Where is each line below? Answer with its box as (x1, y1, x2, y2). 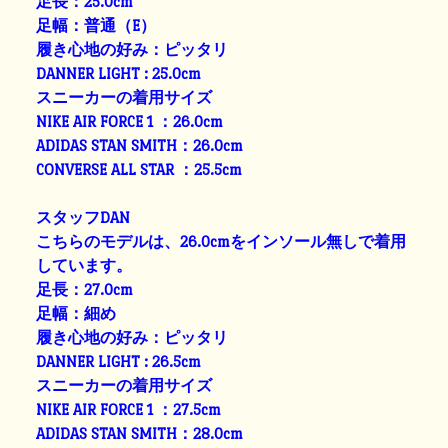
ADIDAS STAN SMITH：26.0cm (36, 136, 244, 154)
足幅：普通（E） (36, 16, 157, 34)
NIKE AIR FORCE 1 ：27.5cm (36, 400, 222, 418)
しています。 (36, 256, 133, 274)
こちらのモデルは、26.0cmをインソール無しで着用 (36, 232, 407, 250)
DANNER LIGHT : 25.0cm (36, 64, 202, 82)
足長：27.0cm (36, 280, 134, 298)
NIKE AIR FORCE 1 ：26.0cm (36, 112, 224, 130)
